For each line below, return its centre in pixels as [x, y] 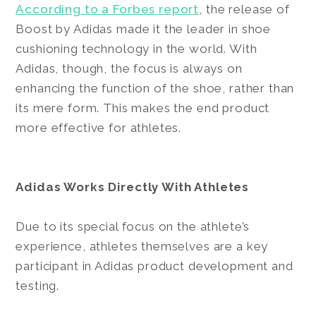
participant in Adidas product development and [154, 266]
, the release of [244, 9]
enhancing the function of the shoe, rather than [155, 88]
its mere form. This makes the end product [143, 108]
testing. [39, 285]
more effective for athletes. [101, 127]
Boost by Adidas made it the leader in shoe [144, 29]
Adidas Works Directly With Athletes [134, 187]
